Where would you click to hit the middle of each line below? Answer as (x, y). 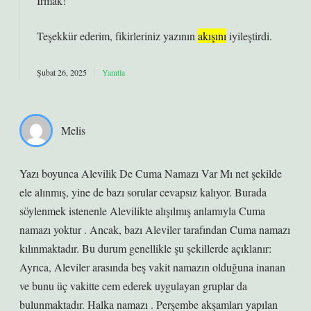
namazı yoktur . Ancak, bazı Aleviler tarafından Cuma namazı (155, 229)
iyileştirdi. (249, 36)
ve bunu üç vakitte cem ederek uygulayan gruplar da (133, 286)
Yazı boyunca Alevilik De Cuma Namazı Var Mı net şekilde (151, 173)
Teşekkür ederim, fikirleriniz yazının (117, 36)
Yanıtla (114, 72)
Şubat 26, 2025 (62, 72)
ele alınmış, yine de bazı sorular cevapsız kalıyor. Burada (143, 192)
